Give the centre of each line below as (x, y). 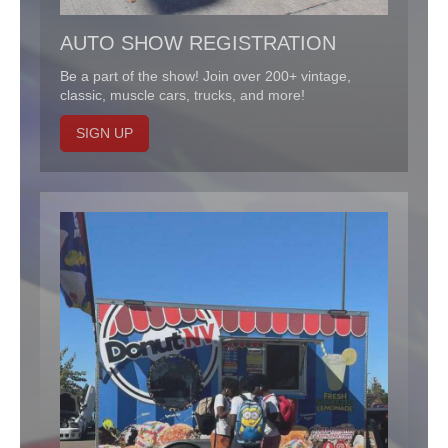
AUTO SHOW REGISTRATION (198, 42)
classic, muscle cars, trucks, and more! (182, 94)
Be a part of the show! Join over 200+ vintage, (205, 75)
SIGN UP (104, 132)
